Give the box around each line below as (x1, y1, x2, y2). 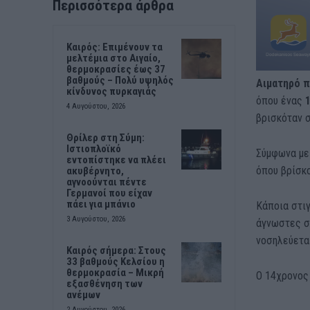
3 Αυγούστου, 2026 (66, 214, 125, 224)
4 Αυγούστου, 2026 (66, 101, 125, 111)
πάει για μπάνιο (66, 197, 136, 210)
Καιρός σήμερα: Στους (66, 244, 166, 257)
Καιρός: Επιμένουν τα (66, 40, 163, 53)
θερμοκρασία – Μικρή (66, 266, 164, 279)
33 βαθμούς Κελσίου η (66, 255, 165, 268)
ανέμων (66, 288, 100, 301)
